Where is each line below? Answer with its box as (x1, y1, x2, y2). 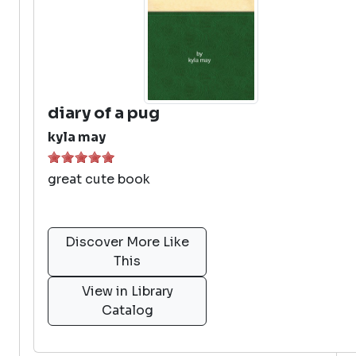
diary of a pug (48, 103, 160, 123)
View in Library (81, 283, 173, 300)
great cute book (48, 171, 150, 188)
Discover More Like (65, 234, 189, 250)
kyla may (48, 129, 106, 145)
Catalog (101, 302, 153, 319)
